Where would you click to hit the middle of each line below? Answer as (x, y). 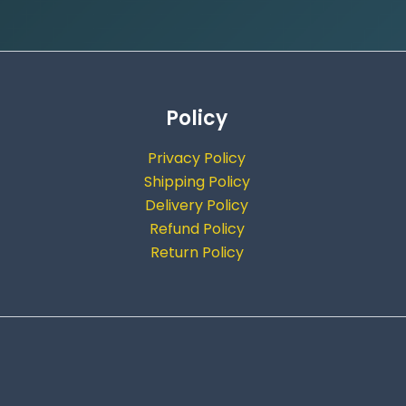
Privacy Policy (197, 159)
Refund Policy (197, 229)
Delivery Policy (197, 206)
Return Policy (197, 253)
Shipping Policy (197, 182)
